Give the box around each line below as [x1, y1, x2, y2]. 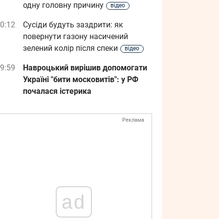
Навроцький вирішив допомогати [23, 63, 147, 72]
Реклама [122, 117, 144, 123]
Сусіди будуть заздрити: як [23, 20, 123, 29]
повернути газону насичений [23, 32, 128, 41]
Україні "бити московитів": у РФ [23, 75, 138, 84]
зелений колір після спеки [23, 44, 118, 53]
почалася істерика [23, 87, 91, 96]
